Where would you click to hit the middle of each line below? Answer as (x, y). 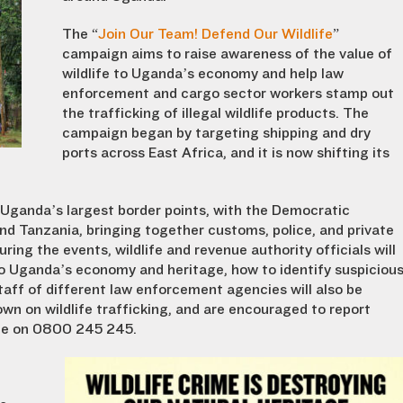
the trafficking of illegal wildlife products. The (215, 113)
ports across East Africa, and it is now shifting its (226, 153)
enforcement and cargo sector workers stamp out (228, 94)
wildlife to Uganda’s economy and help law (203, 74)
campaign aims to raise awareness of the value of (227, 54)
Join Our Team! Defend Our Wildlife (215, 34)
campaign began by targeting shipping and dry (216, 133)
